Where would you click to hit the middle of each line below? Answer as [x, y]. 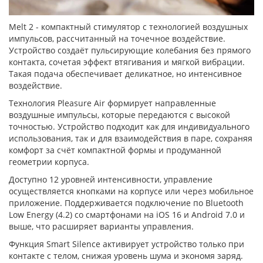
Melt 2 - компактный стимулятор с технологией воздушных [128, 26]
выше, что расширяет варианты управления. [101, 226]
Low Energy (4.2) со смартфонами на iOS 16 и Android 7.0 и [127, 214]
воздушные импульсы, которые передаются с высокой [119, 114]
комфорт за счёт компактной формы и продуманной [115, 150]
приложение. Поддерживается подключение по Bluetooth [126, 203]
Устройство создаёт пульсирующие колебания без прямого [130, 50]
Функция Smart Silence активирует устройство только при [127, 244]
